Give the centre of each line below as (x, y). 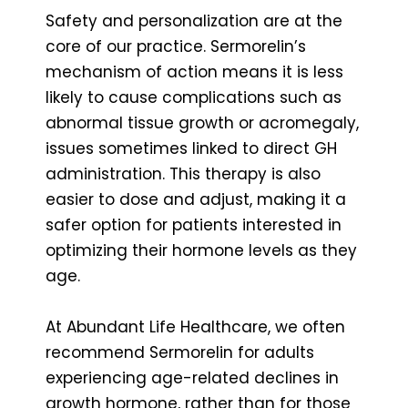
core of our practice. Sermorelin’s (176, 46)
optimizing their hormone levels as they (201, 250)
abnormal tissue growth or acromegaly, (202, 122)
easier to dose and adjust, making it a (196, 199)
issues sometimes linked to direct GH (191, 148)
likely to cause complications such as (194, 97)
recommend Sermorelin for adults (180, 352)
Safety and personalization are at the (194, 20)
